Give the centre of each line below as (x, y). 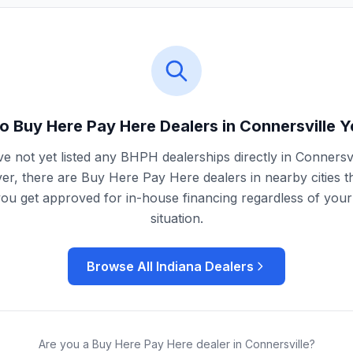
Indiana (179, 266)
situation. (176, 218)
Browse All (121, 266)
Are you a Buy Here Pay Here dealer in (141, 344)
